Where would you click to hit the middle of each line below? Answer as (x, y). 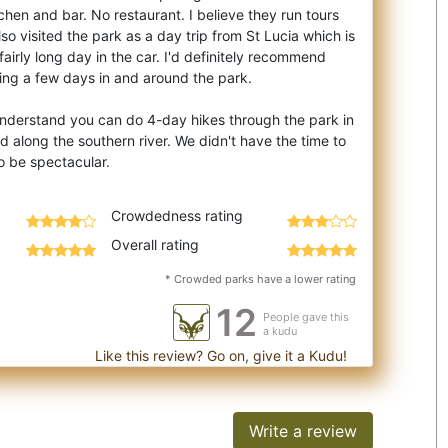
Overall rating (154, 244)
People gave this (306, 317)
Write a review (302, 431)
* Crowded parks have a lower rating (260, 279)
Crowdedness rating (176, 215)
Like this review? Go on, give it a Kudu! (219, 355)
